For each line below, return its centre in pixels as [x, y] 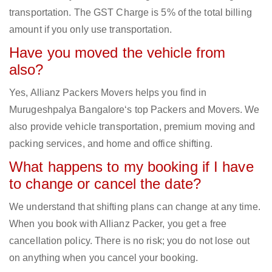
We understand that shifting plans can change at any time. [135, 207]
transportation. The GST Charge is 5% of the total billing [131, 13]
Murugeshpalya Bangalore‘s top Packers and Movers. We [134, 110]
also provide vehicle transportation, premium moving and [132, 127]
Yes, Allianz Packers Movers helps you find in [108, 93]
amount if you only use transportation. [90, 30]
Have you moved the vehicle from [117, 53]
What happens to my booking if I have [131, 167]
